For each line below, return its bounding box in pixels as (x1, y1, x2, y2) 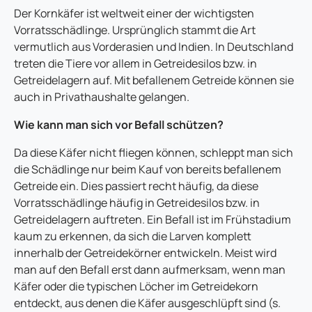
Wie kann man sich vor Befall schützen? (14, 117, 224, 133)
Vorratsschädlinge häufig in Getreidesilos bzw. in (14, 195, 260, 211)
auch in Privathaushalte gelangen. (14, 89, 189, 105)
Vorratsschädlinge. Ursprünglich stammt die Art (14, 22, 256, 38)
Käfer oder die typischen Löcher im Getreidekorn (14, 279, 258, 295)
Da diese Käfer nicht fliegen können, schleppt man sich (14, 145, 293, 161)
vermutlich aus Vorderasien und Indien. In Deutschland (14, 39, 293, 55)
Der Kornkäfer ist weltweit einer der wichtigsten (14, 6, 254, 22)
